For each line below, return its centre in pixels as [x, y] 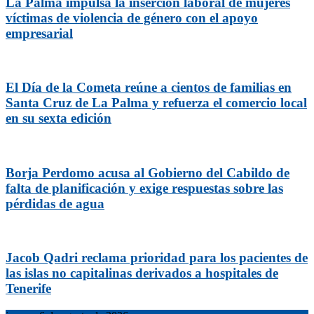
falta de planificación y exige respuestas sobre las [144, 188]
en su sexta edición [59, 118]
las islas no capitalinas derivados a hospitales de [142, 273]
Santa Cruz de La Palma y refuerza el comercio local [156, 103]
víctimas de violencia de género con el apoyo [132, 18]
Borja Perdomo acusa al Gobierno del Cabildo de [148, 172]
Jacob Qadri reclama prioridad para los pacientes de [157, 258]
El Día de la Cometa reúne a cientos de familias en [149, 88]
